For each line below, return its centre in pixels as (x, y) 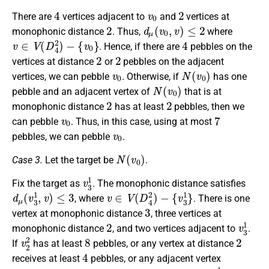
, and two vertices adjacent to (175, 229)
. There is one (221, 199)
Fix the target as (47, 184)
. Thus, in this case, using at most (142, 121)
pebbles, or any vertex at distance (163, 244)
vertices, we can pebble (62, 76)
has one (228, 76)
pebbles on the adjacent (173, 61)
